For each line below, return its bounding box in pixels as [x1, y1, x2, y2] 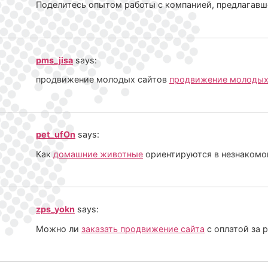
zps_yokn [36, 204, 75, 215]
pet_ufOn [36, 129, 75, 140]
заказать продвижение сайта [81, 223, 205, 234]
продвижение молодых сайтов [36, 74, 169, 85]
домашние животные [53, 148, 143, 159]
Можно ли [36, 223, 81, 234]
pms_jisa [36, 54, 73, 65]
